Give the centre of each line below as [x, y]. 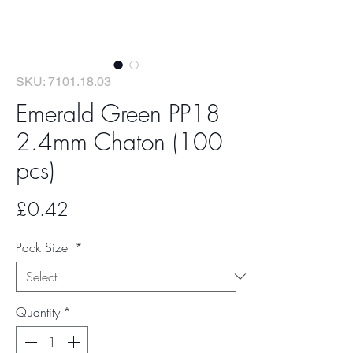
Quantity [38, 312]
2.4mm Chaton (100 [119, 142]
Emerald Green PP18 [118, 113]
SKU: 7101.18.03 [63, 82]
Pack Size [44, 247]
